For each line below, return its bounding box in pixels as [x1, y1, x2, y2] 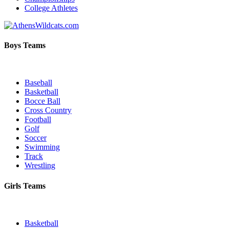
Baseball [25, 78, 52, 87]
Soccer [25, 133, 47, 143]
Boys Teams [4, 41, 45, 50]
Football [25, 115, 51, 124]
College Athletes [25, 3, 78, 12]
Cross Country [25, 106, 72, 115]
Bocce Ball [25, 97, 60, 106]
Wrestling [25, 161, 55, 170]
